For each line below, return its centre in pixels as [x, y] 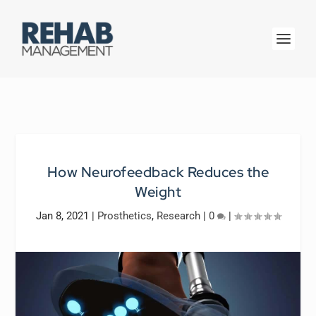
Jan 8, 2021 [62, 216]
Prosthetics [124, 216]
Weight [158, 192]
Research [178, 216]
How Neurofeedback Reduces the [158, 172]
